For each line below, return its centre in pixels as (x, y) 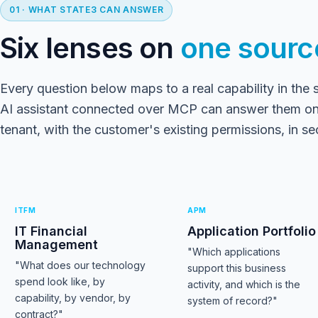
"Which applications (234, 252)
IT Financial (51, 231)
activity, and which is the (244, 284)
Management (56, 245)
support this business (237, 268)
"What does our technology (80, 265)
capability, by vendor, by (73, 298)
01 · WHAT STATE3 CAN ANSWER (87, 10)
